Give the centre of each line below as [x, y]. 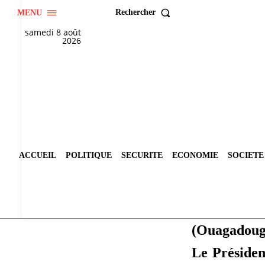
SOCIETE [246, 156]
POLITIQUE [89, 156]
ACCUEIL [38, 156]
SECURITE [142, 156]
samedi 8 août [53, 32]
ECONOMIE [195, 156]
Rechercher [135, 12]
